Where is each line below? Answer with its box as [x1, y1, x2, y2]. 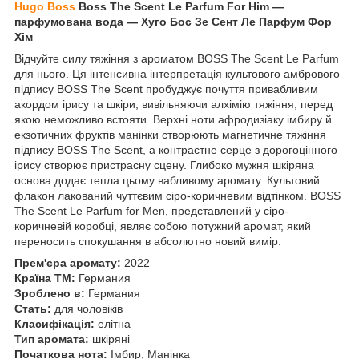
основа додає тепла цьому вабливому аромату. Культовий [14, 173, 320, 187]
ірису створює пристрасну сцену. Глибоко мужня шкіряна [14, 158, 314, 171]
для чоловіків [51, 301, 123, 315]
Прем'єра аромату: [14, 256, 121, 269]
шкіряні [89, 332, 130, 345]
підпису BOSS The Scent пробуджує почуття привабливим [14, 82, 318, 95]
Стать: [14, 301, 51, 315]
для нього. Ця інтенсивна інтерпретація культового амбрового [14, 67, 340, 80]
